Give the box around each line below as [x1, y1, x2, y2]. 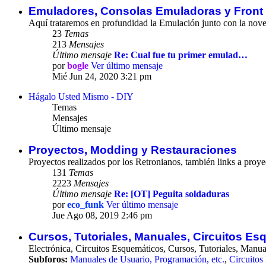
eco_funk [67, 199, 104, 210]
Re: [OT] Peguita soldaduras [114, 189, 229, 199]
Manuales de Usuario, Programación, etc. [70, 254, 224, 265]
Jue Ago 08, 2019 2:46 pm [52, 210, 152, 221]
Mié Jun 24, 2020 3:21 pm [52, 71, 151, 82]
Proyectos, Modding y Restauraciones [28, 144, 237, 157]
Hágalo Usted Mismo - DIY [28, 91, 134, 102]
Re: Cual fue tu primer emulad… [114, 50, 248, 61]
